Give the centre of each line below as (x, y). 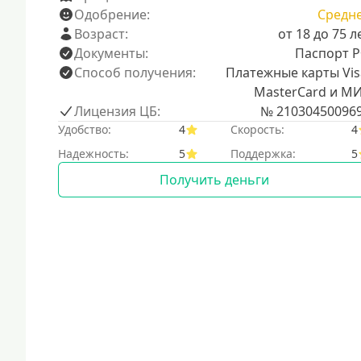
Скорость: (257, 129)
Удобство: (85, 129)
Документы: (111, 53)
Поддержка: (263, 154)
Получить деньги (214, 180)
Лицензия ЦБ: (117, 111)
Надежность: (93, 154)
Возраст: (101, 34)
